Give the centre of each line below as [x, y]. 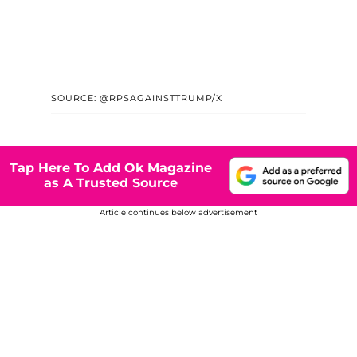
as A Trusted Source [111, 183]
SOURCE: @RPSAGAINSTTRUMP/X [137, 98]
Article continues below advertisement [178, 212]
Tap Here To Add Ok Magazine [111, 168]
